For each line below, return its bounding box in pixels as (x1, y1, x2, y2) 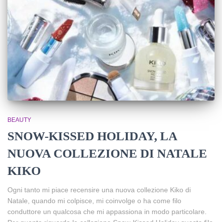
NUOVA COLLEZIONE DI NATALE (7, 146, 207, 160)
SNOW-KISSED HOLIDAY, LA (7, 129, 177, 143)
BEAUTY (7, 116, 31, 123)
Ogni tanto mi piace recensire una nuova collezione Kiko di (7, 185, 191, 194)
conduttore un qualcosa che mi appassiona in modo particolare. (7, 207, 207, 216)
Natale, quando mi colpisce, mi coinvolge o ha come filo (7, 196, 181, 205)
